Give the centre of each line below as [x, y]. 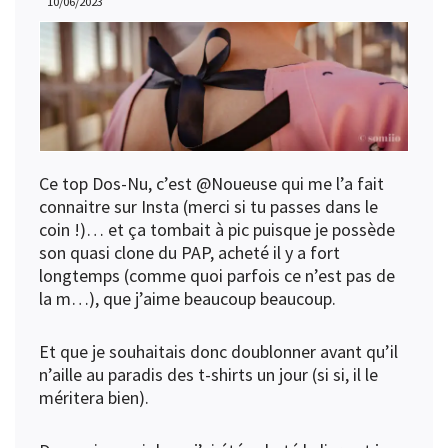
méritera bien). [94, 398]
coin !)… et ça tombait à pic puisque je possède [217, 230]
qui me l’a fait [330, 184]
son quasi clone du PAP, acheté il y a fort [189, 253]
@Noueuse [236, 184]
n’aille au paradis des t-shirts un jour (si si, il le [208, 375]
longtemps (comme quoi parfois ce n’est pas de [217, 276]
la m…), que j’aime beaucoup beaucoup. [187, 299]
